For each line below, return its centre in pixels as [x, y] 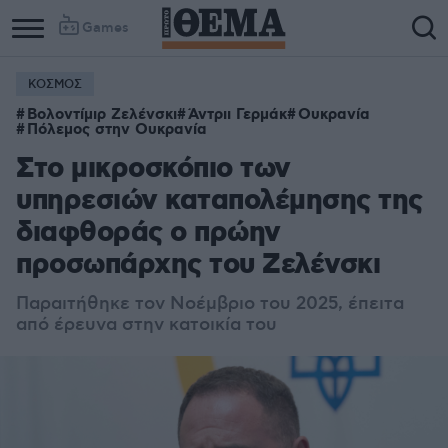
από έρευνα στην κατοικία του [146, 325]
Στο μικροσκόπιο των [153, 169]
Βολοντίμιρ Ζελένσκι [102, 115]
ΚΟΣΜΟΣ [55, 84]
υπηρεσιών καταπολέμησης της [219, 201]
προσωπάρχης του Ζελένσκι [198, 265]
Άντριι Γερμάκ [237, 115]
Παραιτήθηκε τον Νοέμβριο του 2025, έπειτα [210, 304]
